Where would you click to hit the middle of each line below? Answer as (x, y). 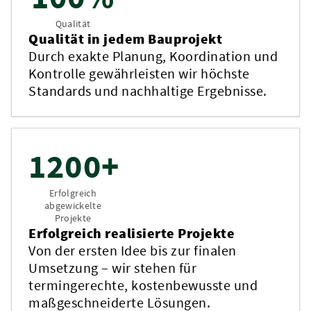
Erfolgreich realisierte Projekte (132, 233)
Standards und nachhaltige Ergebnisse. (148, 91)
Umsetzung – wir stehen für (112, 268)
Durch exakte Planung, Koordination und (153, 56)
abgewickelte (73, 205)
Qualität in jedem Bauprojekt (125, 39)
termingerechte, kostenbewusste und (143, 285)
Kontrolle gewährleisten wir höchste (139, 73)
